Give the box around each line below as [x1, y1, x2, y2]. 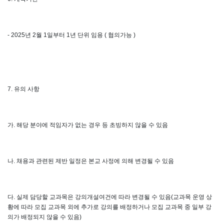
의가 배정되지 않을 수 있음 [7, 213, 79, 220]
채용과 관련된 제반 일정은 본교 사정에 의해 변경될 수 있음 [16, 157, 174, 164]
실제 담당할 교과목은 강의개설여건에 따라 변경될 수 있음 [16, 193, 171, 200]
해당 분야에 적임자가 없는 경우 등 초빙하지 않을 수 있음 [16, 121, 168, 128]
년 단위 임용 [70, 31, 104, 38]
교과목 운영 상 [173, 193, 212, 200]
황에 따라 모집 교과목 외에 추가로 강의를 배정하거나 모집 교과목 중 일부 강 [7, 203, 211, 210]
